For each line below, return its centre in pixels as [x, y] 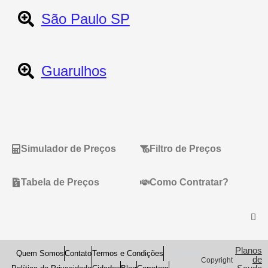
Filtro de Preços [186, 148]
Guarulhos [74, 71]
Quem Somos [40, 253]
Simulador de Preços [68, 148]
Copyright [217, 261]
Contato [78, 253]
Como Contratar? [189, 182]
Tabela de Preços [60, 182]
